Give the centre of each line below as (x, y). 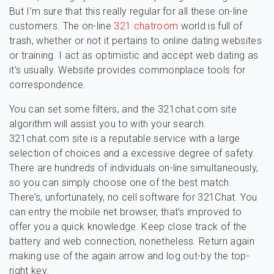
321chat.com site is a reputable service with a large (125, 139)
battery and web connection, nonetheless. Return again (132, 241)
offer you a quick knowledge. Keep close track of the (128, 227)
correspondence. (48, 85)
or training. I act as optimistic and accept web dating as (134, 55)
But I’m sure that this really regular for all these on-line (128, 11)
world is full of (210, 26)
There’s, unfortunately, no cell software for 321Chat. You (133, 197)
